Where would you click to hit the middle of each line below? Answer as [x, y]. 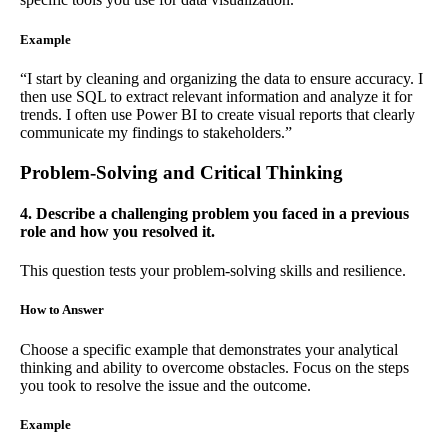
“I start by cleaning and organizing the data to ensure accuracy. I [221, 78]
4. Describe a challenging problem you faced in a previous [214, 214]
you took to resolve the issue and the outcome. [165, 385]
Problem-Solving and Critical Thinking [181, 172]
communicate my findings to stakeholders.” [156, 132]
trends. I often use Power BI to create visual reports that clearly [217, 114]
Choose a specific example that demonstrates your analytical [209, 349]
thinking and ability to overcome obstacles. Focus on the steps [214, 367]
